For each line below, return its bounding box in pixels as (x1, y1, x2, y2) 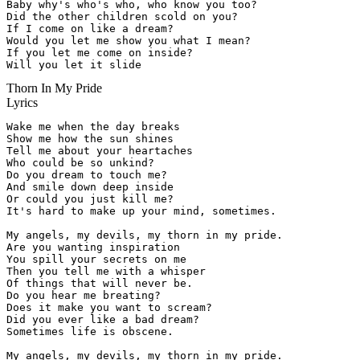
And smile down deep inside (6, 181, 174, 194)
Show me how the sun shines (6, 133, 174, 145)
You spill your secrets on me (6, 253, 186, 266)
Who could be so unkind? (6, 157, 154, 170)
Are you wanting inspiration (6, 241, 180, 254)
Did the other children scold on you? (6, 10, 238, 23)
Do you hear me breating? (6, 289, 161, 302)
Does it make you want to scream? (6, 301, 212, 314)
